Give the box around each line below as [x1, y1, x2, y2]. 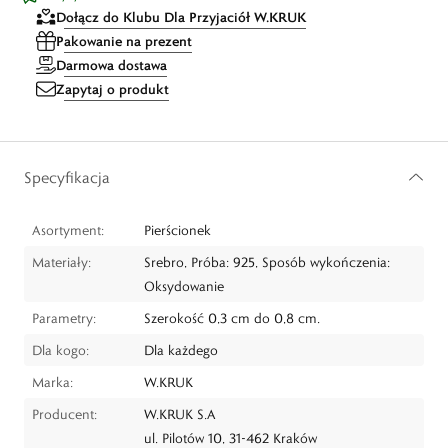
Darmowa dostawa [56, 56, 167, 74]
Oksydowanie [144, 277, 224, 295]
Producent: [32, 405, 97, 423]
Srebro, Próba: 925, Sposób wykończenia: [144, 253, 390, 271]
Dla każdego [144, 341, 218, 359]
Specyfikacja [24, 168, 110, 187]
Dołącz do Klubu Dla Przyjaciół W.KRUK [56, 8, 306, 26]
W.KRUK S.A [144, 405, 216, 423]
